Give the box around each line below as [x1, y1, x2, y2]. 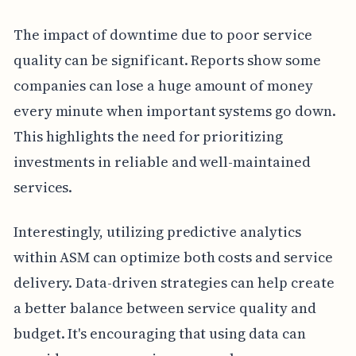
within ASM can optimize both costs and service [13, 246, 333, 267]
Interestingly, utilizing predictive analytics [13, 221, 301, 242]
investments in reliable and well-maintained [13, 151, 311, 172]
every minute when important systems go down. [13, 100, 336, 121]
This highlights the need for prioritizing [13, 126, 283, 146]
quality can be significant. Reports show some [13, 49, 321, 70]
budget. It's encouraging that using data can [13, 323, 306, 343]
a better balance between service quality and [13, 297, 316, 318]
